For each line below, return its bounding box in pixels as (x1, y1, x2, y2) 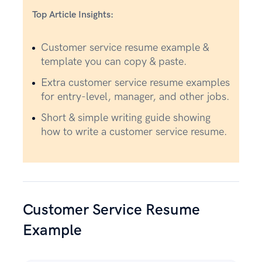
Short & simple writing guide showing (41, 112, 211, 124)
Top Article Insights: (32, 9, 113, 20)
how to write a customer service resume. (41, 126, 227, 138)
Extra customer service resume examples (41, 77, 230, 89)
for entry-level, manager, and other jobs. (41, 91, 230, 103)
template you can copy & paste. (41, 56, 187, 68)
